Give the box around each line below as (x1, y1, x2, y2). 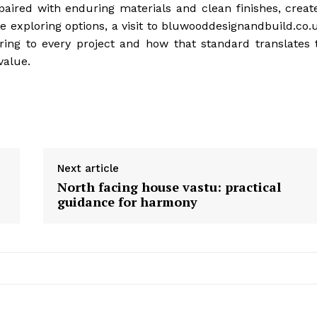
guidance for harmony (57, 193, 197, 211)
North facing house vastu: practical (57, 178, 281, 196)
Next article (57, 162, 119, 175)
